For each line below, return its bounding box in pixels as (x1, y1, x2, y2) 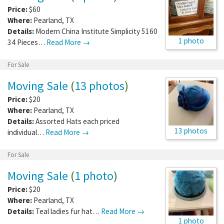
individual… (7, 127, 45, 137)
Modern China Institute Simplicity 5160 (35, 26, 157, 36)
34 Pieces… (7, 37, 46, 47)
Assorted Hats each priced (35, 116, 119, 126)
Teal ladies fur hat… (35, 206, 101, 216)
